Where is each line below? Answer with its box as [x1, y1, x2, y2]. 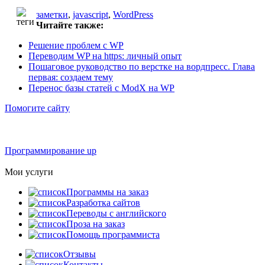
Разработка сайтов [66, 197, 140, 208]
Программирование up [5, 145, 96, 156]
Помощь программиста [66, 229, 160, 240]
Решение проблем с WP [28, 40, 124, 50]
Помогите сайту [5, 102, 70, 113]
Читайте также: [36, 20, 104, 30]
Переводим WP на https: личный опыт [28, 50, 182, 61]
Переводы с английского [66, 208, 166, 218]
